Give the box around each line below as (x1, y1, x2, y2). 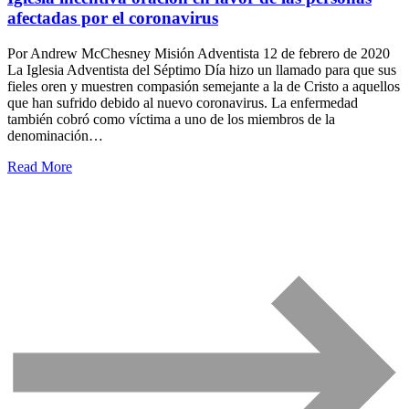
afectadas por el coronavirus (7, 8, 218, 28)
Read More (7, 158, 72, 174)
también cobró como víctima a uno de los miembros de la (7, 110, 335, 127)
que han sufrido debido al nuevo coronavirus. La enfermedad (7, 94, 358, 110)
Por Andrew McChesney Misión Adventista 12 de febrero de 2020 (7, 45, 390, 61)
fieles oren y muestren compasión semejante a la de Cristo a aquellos (7, 78, 400, 94)
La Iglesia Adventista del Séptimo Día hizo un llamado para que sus (7, 61, 396, 78)
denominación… (7, 127, 103, 143)
